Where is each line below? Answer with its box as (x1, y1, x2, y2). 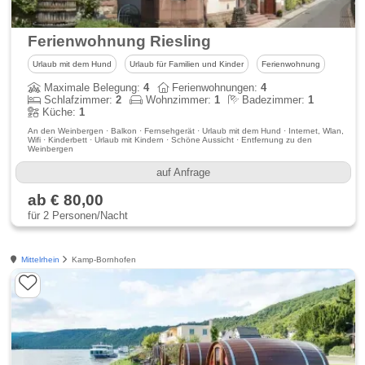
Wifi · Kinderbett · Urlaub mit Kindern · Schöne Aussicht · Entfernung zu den (28, 135, 313, 144)
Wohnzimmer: (143, 94, 215, 106)
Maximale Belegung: (41, 81, 144, 94)
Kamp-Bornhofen (67, 255, 137, 264)
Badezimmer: (239, 94, 309, 106)
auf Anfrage (156, 166, 210, 178)
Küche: (39, 106, 80, 118)
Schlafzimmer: (41, 94, 117, 106)
